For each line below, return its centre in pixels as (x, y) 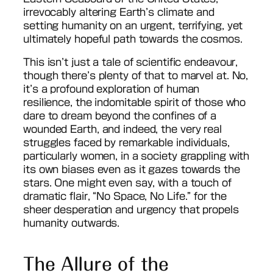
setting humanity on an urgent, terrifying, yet (133, 26)
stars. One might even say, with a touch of (127, 183)
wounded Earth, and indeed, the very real (122, 129)
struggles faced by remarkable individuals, (126, 143)
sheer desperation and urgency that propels (131, 210)
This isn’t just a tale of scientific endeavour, (131, 62)
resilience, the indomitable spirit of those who (135, 103)
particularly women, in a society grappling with (136, 156)
